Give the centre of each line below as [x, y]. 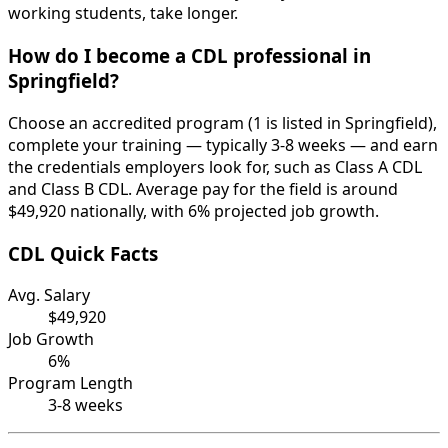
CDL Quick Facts [83, 253]
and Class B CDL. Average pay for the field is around [203, 188]
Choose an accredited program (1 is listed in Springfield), [222, 122]
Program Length [70, 383]
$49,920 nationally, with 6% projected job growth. [193, 210]
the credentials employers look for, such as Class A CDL [215, 166]
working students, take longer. [123, 13]
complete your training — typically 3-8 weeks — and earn [223, 144]
